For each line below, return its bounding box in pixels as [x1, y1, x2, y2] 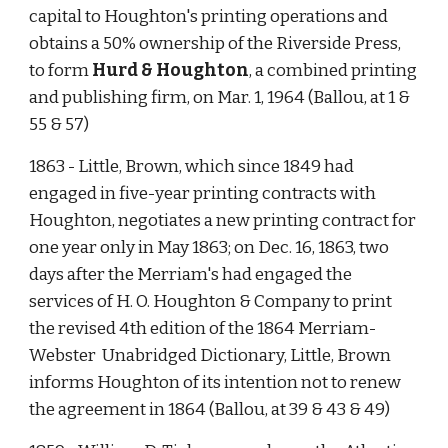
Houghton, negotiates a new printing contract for [29, 210, 417, 231]
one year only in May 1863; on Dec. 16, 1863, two [29, 237, 390, 258]
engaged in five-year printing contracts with [29, 183, 377, 204]
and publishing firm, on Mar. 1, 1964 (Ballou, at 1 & [29, 87, 411, 108]
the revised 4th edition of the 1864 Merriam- [29, 318, 377, 339]
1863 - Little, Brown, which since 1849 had [29, 156, 355, 177]
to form [29, 60, 93, 81]
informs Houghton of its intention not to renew [29, 372, 402, 393]
